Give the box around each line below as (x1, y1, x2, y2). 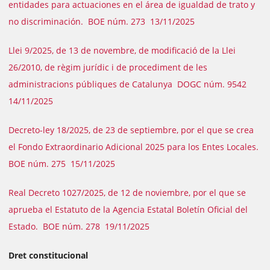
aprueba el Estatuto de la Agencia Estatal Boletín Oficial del (8, 204, 248, 215)
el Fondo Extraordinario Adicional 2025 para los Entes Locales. (8, 141, 261, 152)
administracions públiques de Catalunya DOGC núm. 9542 (8, 78, 249, 90)
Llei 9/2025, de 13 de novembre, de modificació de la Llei (8, 45, 236, 56)
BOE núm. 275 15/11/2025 (8, 158, 115, 169)
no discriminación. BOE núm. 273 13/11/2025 (8, 16, 195, 27)
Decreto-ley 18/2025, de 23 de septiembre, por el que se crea (8, 124, 254, 136)
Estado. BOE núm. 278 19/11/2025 (8, 221, 149, 232)
